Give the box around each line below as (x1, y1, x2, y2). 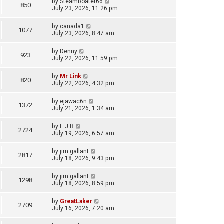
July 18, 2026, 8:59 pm (52, 180, 114, 187)
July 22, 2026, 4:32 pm (52, 80, 114, 87)
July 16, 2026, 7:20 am (52, 205, 114, 212)
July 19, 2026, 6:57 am (52, 130, 114, 137)
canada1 (60, 23, 84, 30)
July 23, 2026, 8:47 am (52, 30, 114, 37)
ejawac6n (60, 98, 87, 105)
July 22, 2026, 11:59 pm (52, 55, 118, 62)
